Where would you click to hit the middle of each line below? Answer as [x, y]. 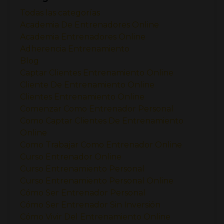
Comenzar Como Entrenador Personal [97, 108]
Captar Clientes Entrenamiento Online [97, 72]
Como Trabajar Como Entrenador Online [101, 144]
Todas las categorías [60, 12]
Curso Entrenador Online [71, 156]
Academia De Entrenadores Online [89, 24]
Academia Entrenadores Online [83, 36]
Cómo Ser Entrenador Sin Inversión [90, 204]
